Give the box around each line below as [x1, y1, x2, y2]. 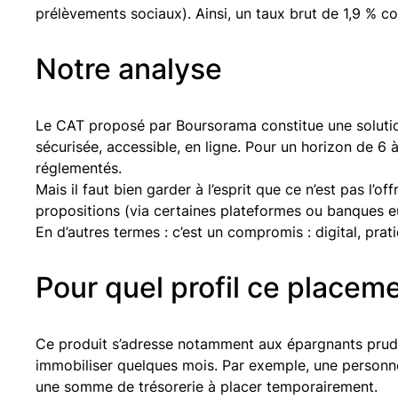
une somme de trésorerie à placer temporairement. [36, 377, 378, 395]
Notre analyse [36, 51, 222, 86]
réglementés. [36, 158, 122, 177]
